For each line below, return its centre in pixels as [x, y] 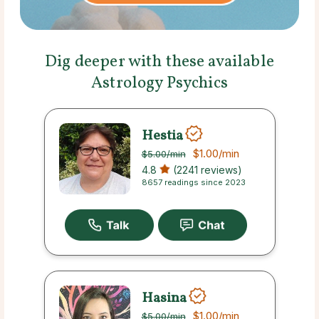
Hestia [162, 136]
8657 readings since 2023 [193, 183]
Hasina [164, 298]
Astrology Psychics [159, 84]
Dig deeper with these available [159, 62]
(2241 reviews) [206, 170]
